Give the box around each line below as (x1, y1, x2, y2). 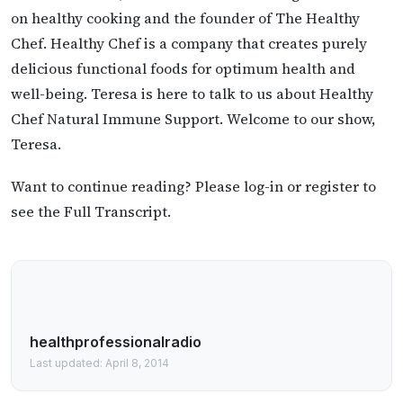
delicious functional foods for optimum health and (11, 58, 355, 78)
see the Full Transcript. (11, 201, 171, 221)
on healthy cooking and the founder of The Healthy (11, 7, 360, 28)
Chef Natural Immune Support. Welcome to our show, (11, 108, 375, 129)
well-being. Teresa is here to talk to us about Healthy (11, 83, 373, 103)
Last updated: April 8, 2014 (30, 355, 169, 370)
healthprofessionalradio (30, 332, 201, 351)
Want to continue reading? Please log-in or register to (11, 175, 376, 196)
